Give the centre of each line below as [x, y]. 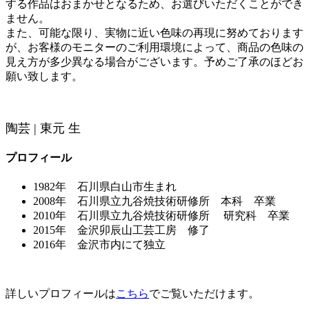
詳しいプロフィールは [61, 294]
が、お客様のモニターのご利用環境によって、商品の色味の [154, 47]
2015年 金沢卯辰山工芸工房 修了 [121, 230]
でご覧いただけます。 [204, 294]
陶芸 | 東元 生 [43, 128]
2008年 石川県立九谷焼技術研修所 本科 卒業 [154, 201]
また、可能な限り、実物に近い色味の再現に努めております [154, 32]
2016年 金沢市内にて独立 [99, 245]
